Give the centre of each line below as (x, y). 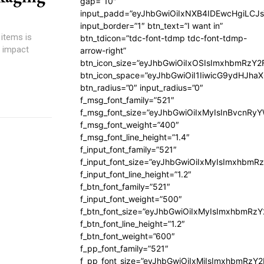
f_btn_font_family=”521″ (125, 187)
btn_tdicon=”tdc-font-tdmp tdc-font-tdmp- (164, 38)
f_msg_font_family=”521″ (127, 100)
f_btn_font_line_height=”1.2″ (133, 224)
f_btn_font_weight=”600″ (128, 236)
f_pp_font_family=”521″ (124, 248)
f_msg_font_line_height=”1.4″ (135, 137)
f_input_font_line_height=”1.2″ (136, 174)
